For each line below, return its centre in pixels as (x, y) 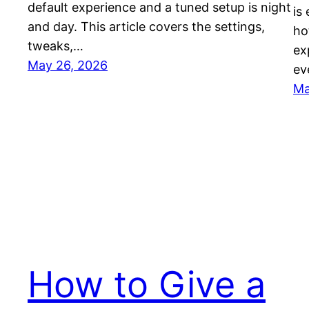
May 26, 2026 (68, 65)
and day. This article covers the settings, (146, 26)
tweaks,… (56, 46)
